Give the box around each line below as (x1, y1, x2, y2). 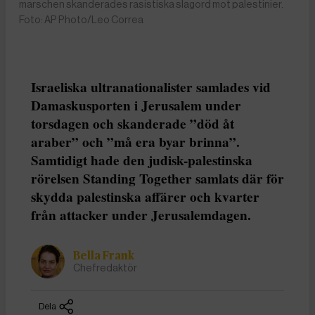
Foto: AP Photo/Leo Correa (19, 14, 144, 26)
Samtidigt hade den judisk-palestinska (31, 150, 252, 171)
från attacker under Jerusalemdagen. (31, 205, 255, 226)
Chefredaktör (73, 262, 137, 274)
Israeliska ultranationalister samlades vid (31, 77, 271, 98)
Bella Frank (73, 250, 134, 262)
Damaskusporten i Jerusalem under (31, 96, 241, 116)
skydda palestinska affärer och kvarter (31, 187, 259, 207)
